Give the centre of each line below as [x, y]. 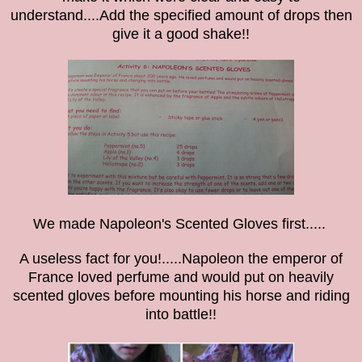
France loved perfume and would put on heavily [181, 277]
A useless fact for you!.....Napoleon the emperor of [181, 258]
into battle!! [181, 314]
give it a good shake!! [181, 34]
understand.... [55, 15]
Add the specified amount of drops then [225, 15]
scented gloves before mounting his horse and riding [181, 295]
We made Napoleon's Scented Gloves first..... [179, 223]
